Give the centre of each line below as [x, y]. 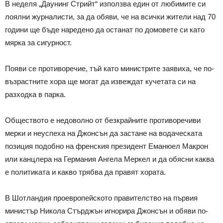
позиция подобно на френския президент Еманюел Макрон [107, 146]
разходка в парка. [35, 94]
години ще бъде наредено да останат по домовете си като [105, 29]
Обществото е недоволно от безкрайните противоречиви [103, 120]
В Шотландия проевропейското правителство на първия [101, 198]
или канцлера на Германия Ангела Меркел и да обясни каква [110, 159]
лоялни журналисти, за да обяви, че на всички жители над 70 [110, 16]
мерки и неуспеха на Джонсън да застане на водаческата [104, 133]
